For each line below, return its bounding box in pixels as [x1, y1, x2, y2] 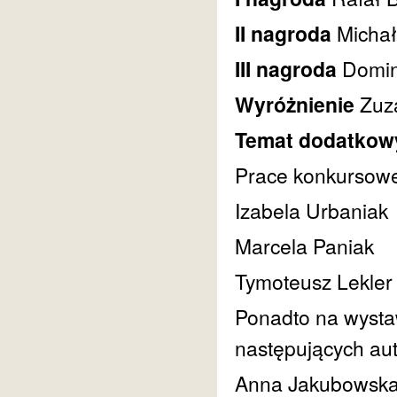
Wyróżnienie [235, 90, 360, 119]
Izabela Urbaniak [235, 196, 388, 225]
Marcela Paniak [235, 231, 374, 261]
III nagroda [235, 54, 342, 83]
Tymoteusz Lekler [235, 267, 393, 296]
